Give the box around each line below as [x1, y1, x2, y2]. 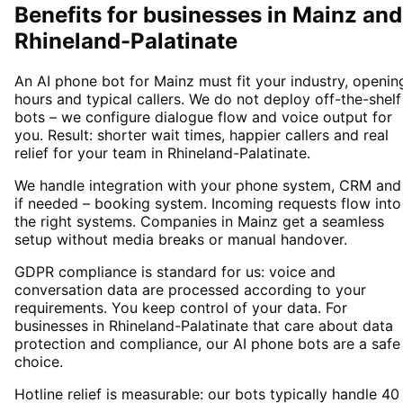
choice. [14, 353, 63, 372]
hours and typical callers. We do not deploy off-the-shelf [14, 90, 401, 109]
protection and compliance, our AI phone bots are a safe [14, 335, 400, 354]
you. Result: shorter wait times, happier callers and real [14, 126, 389, 145]
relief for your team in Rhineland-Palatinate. [14, 144, 310, 163]
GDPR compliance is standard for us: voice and [14, 263, 336, 282]
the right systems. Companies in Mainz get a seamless [14, 212, 384, 231]
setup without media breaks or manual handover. [14, 230, 347, 249]
